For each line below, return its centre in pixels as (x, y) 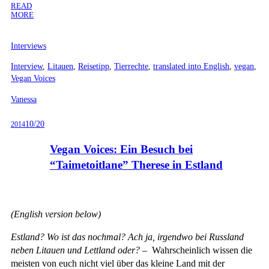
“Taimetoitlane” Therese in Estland (136, 165)
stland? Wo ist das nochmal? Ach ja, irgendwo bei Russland (130, 237)
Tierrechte (131, 66)
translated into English (191, 66)
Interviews (29, 45)
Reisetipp (94, 66)
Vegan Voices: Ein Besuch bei (121, 149)
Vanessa (24, 99)
